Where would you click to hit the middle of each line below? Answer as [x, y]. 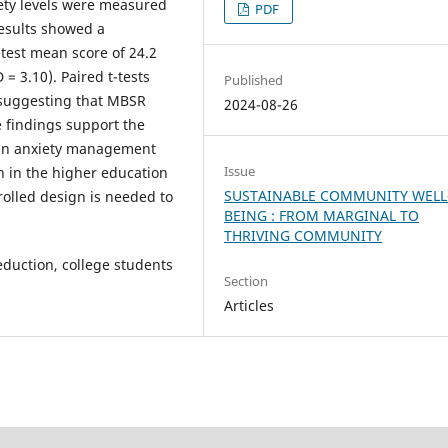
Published [254, 79]
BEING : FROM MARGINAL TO [322, 215]
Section [246, 280]
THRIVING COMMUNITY [303, 235]
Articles [249, 305]
